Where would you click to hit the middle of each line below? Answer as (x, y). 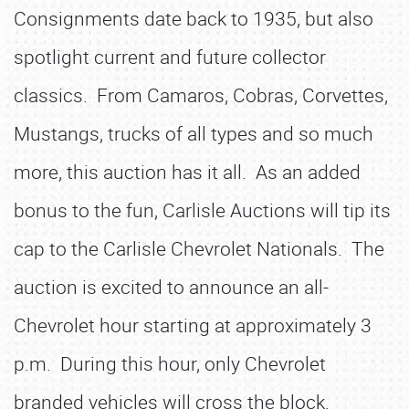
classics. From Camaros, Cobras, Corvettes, (201, 95)
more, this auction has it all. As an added (187, 172)
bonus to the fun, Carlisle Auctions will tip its (202, 210)
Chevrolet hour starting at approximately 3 (193, 325)
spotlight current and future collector (170, 57)
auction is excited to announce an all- (171, 287)
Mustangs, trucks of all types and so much (194, 133)
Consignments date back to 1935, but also (194, 18)
